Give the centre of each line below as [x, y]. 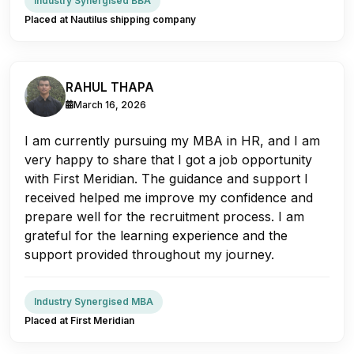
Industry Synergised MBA [94, 301]
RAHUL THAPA [110, 87]
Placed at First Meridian [79, 320]
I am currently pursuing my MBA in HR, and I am [172, 140]
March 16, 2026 [110, 104]
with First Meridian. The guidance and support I [166, 178]
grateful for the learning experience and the [156, 235]
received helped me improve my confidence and [169, 197]
